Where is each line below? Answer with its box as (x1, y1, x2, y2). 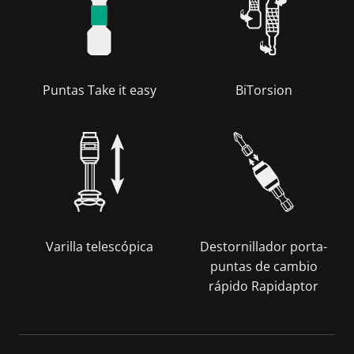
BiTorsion (235, 81, 292, 99)
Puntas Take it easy (42, 81, 156, 99)
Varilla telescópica (45, 237, 153, 255)
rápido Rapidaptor (209, 277, 318, 295)
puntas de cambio (209, 257, 318, 275)
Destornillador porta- (200, 237, 327, 255)
